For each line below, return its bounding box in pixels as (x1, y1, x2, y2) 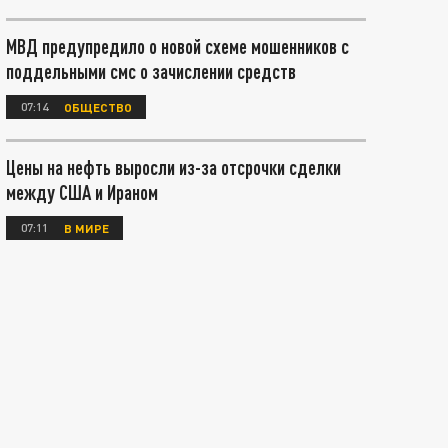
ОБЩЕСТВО (64, 99, 132, 114)
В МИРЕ (64, 220, 109, 235)
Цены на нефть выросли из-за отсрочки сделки (6, 155, 341, 179)
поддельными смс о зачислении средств (6, 59, 296, 83)
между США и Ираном (6, 180, 158, 204)
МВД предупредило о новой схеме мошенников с (6, 34, 349, 58)
